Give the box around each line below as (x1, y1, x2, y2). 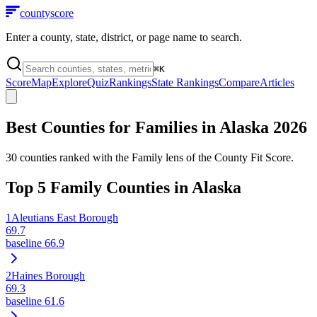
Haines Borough (11, 269, 85, 282)
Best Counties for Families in (6, 117, 219, 137)
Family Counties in (46, 178, 192, 197)
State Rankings (151, 76, 219, 88)
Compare (219, 76, 260, 88)
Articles (260, 76, 294, 88)
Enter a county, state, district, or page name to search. (6, 31, 242, 43)
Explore (52, 76, 87, 88)
